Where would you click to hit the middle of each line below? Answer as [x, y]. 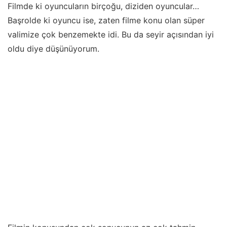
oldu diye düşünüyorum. [53, 49]
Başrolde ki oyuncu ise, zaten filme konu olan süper [106, 20]
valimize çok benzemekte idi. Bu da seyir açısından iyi [111, 34]
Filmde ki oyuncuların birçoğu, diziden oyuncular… [103, 6]
